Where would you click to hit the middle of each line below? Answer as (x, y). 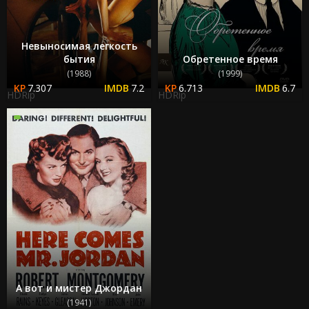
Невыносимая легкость (79, 46)
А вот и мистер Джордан (79, 288)
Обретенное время (230, 59)
